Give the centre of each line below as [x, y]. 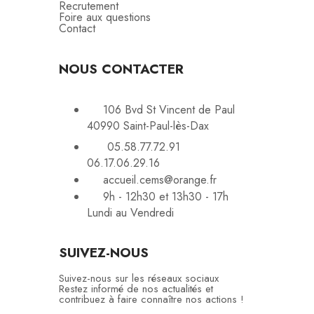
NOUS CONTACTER [121, 69]
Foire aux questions [105, 18]
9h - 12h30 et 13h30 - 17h [166, 197]
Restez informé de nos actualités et [136, 289]
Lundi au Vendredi [130, 213]
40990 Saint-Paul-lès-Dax [148, 126]
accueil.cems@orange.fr [160, 180]
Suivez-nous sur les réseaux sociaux [139, 279]
